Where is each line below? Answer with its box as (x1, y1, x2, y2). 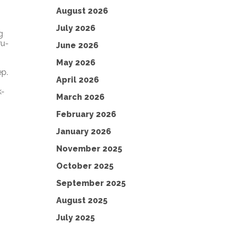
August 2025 (56, 196, 107, 205)
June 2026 (56, 41, 98, 50)
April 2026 (56, 75, 99, 85)
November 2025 (56, 144, 122, 154)
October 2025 (56, 161, 113, 171)
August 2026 (56, 6, 108, 16)
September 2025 (56, 178, 126, 188)
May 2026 (56, 58, 95, 67)
